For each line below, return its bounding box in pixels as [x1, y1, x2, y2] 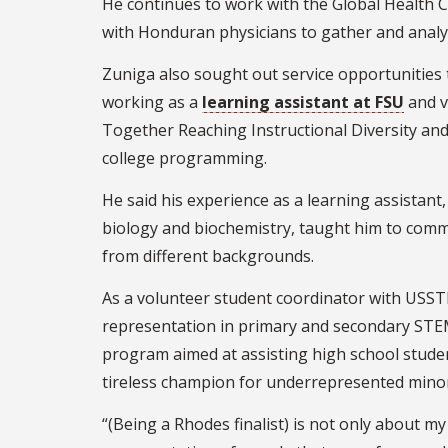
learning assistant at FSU [202, 90, 404, 113]
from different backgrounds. [102, 244, 314, 267]
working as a [102, 90, 202, 113]
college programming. [102, 146, 267, 169]
